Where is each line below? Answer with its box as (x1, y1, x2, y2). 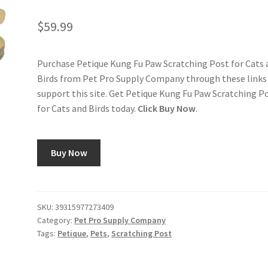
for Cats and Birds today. (37, 102, 138, 115)
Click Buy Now (138, 102, 196, 115)
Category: (37, 214, 75, 226)
